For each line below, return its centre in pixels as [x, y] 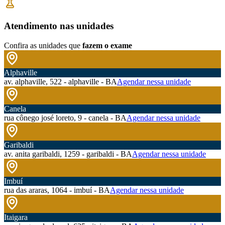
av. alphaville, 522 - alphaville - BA [61, 82]
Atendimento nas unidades [59, 26]
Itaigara [16, 217]
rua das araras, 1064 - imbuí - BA [57, 190]
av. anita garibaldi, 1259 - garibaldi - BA [68, 154]
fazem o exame [107, 46]
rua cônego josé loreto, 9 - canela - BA [65, 118]
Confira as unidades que [42, 46]
